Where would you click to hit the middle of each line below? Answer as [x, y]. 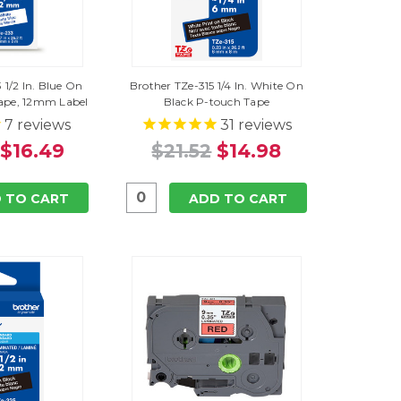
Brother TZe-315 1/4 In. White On [216, 85]
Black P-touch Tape [217, 101]
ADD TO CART [238, 198]
